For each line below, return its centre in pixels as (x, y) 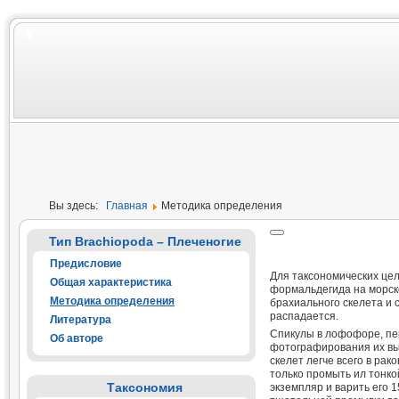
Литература (81, 320)
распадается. (304, 316)
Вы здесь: (77, 206)
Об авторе (77, 338)
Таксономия (145, 387)
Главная (127, 206)
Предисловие (86, 264)
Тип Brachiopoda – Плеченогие (145, 241)
